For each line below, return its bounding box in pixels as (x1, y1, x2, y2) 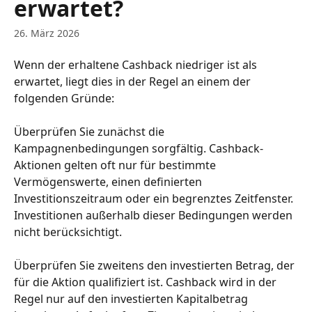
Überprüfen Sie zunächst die (14, 124, 167, 139)
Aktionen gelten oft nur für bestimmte (14, 157, 219, 173)
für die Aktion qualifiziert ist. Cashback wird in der (14, 274, 279, 290)
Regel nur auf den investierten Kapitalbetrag (14, 291, 251, 306)
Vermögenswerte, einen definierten (14, 174, 205, 189)
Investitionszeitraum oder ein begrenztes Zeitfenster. (14, 191, 296, 206)
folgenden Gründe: (14, 91, 114, 106)
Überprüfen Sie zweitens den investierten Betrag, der (14, 258, 297, 273)
